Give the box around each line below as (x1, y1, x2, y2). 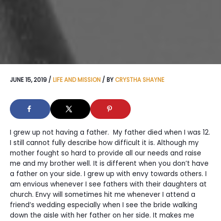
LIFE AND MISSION (53, 75, 101, 84)
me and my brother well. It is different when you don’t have (10, 158, 209, 168)
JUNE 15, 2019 (10, 75, 48, 84)
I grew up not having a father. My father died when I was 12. (10, 127, 210, 137)
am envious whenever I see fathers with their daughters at (10, 179, 207, 189)
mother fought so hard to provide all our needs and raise (10, 148, 201, 158)
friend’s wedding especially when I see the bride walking (10, 200, 197, 210)
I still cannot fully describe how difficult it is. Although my (10, 138, 199, 147)
